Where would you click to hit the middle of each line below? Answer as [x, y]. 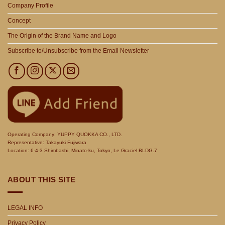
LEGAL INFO [25, 208]
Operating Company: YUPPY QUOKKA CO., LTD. [65, 135]
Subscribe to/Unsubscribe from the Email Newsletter [78, 50]
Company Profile [30, 5]
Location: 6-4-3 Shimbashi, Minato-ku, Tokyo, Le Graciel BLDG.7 [82, 151]
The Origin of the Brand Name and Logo [62, 35]
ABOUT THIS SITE [42, 180]
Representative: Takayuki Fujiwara [47, 143]
